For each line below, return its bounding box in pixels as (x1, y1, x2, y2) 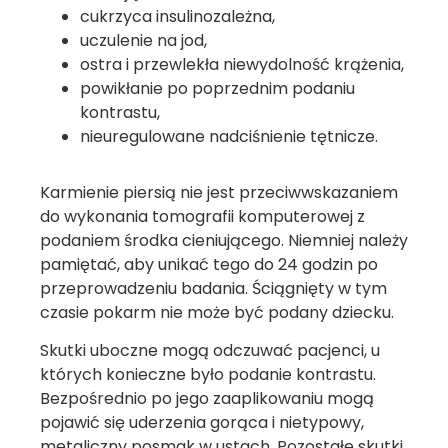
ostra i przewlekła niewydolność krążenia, (80, 52, 404, 76)
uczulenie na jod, (80, 28, 207, 52)
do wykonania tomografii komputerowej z (40, 204, 365, 228)
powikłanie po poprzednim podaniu (80, 76, 355, 100)
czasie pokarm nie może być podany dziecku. (40, 300, 394, 324)
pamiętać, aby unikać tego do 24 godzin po (40, 252, 378, 276)
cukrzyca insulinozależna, (80, 4, 275, 28)
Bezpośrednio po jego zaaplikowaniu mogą (40, 387, 374, 411)
